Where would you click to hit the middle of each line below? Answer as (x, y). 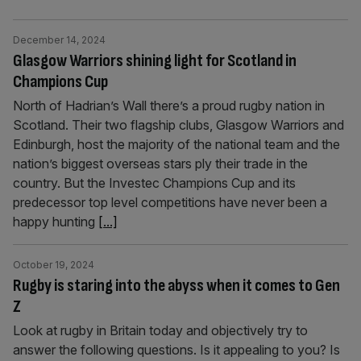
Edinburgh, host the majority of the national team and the (176, 144)
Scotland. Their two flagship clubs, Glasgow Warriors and (178, 125)
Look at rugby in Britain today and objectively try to (160, 330)
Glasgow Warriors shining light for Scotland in (155, 61)
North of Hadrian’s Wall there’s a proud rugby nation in (169, 106)
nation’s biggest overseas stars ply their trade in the (160, 164)
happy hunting (56, 222)
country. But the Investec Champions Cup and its (154, 183)
